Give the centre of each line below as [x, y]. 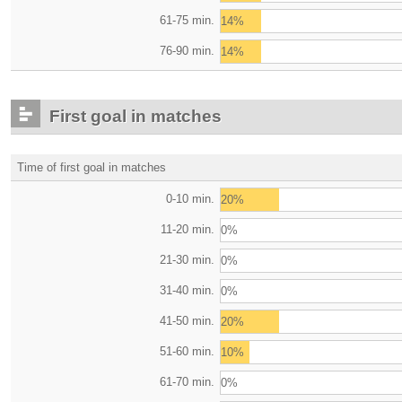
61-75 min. [188, 20]
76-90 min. [188, 50]
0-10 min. [191, 198]
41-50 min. [188, 320]
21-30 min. [188, 259]
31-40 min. [188, 290]
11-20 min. [188, 229]
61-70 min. [188, 381]
